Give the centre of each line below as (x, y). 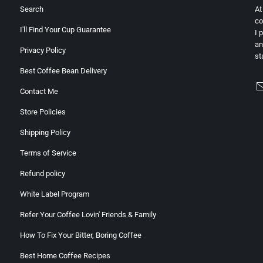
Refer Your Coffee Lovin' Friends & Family (88, 215)
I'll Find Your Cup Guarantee (65, 30)
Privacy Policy (43, 50)
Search (31, 9)
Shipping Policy (45, 133)
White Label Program (54, 194)
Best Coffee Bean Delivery (63, 71)
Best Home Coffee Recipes (65, 256)
